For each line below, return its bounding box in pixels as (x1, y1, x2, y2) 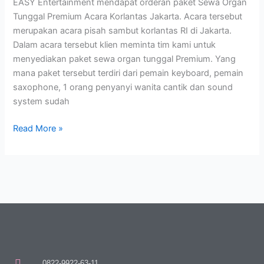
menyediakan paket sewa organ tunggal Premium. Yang (13, 53, 236, 64)
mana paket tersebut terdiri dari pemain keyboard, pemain (13, 67, 244, 78)
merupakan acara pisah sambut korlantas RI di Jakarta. (13, 25, 232, 36)
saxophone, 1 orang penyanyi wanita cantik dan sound (13, 81, 233, 93)
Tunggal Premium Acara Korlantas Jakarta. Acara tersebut (13, 11, 243, 22)
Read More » (13, 123, 64, 134)
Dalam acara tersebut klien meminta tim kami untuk (13, 39, 216, 50)
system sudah (13, 95, 70, 107)
